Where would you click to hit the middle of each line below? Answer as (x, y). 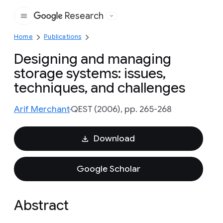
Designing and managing (93, 59)
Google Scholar (109, 169)
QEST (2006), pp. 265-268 (121, 109)
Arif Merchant (42, 109)
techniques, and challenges (100, 88)
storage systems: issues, (90, 73)
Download (114, 138)
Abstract (41, 205)
